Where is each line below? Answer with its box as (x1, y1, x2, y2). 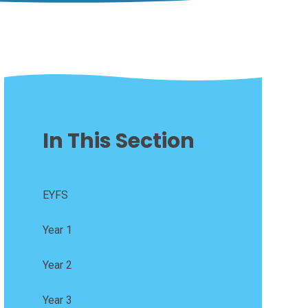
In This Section (42, 126, 195, 155)
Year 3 (42, 293, 72, 307)
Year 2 (42, 258, 72, 272)
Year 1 (42, 223, 72, 236)
